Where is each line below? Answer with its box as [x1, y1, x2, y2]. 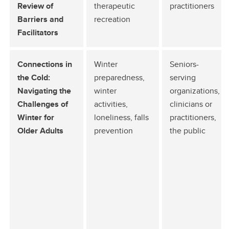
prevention [94, 125, 133, 136]
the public [170, 125, 205, 136]
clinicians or [170, 98, 212, 110]
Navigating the [17, 85, 71, 97]
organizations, [170, 85, 220, 97]
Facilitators [17, 27, 58, 38]
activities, [94, 98, 128, 110]
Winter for [17, 111, 54, 123]
